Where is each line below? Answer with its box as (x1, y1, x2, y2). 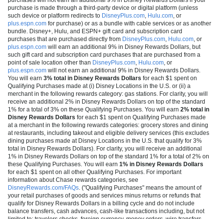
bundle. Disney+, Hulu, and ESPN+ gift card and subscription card (8, 27, 182, 35)
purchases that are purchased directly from (8, 35, 122, 43)
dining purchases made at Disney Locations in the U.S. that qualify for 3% (8, 137, 202, 144)
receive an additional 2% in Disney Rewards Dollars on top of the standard (8, 98, 205, 105)
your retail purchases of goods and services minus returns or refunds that (8, 192, 200, 199)
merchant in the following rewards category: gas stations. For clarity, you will (8, 90, 208, 97)
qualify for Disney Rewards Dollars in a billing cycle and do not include (8, 199, 195, 207)
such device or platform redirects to (8, 12, 102, 19)
